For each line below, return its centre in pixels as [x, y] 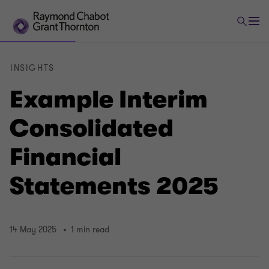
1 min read [90, 230]
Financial [65, 157]
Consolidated [92, 128]
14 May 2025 [33, 230]
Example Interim [109, 100]
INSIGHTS [32, 68]
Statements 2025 [114, 186]
